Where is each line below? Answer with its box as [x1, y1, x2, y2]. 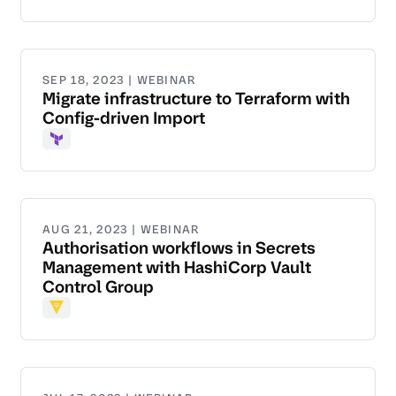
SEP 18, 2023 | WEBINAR [42, 72, 196, 88]
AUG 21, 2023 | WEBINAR [42, 222, 200, 238]
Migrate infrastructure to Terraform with [42, 88, 350, 110]
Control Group [42, 276, 154, 299]
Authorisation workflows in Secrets [42, 237, 316, 260]
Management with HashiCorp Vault [42, 256, 311, 279]
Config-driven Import [42, 107, 205, 130]
